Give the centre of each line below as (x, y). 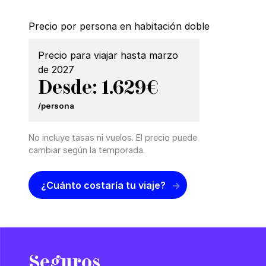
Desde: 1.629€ (99, 88)
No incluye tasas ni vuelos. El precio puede (113, 138)
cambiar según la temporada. (87, 150)
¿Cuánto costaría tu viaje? (103, 185)
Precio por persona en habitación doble (119, 26)
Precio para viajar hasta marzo (108, 56)
